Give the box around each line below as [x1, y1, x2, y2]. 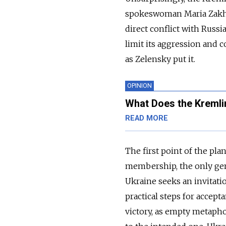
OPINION [127, 81, 152, 89]
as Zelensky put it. [125, 53, 195, 64]
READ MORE [125, 114, 168, 123]
